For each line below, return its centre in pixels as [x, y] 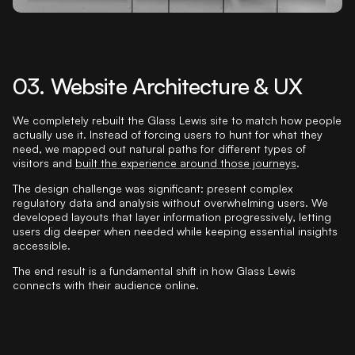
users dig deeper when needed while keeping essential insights [175, 231]
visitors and [44, 162]
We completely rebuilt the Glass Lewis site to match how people [177, 120]
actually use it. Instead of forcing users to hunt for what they [168, 134]
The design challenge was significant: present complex [153, 188]
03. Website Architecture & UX [158, 86]
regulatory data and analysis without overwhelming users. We [170, 202]
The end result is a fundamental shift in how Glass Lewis [154, 270]
